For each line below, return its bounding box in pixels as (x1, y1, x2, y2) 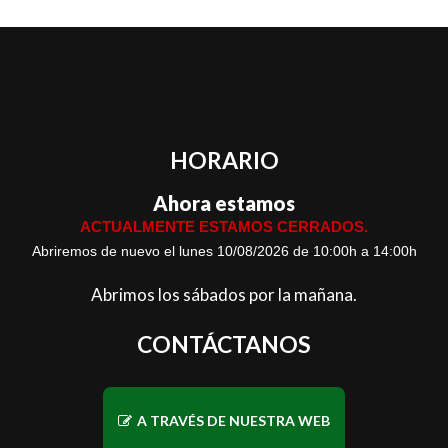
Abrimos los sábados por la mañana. (91, 284, 357, 305)
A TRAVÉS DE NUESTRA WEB (137, 412, 330, 429)
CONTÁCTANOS (137, 330, 311, 358)
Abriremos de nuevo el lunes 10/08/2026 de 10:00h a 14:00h (31, 243, 417, 259)
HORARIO (169, 146, 279, 174)
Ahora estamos (153, 191, 295, 215)
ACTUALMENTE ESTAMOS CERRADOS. (80, 218, 368, 235)
